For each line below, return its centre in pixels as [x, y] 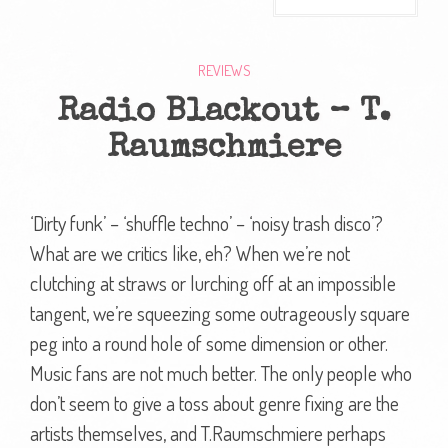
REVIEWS [224, 70]
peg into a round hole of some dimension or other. [209, 342]
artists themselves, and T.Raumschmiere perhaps [208, 432]
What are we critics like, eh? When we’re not [190, 252]
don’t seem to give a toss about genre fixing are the [214, 402]
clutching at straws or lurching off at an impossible [213, 282]
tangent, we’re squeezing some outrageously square [220, 312]
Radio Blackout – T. [224, 113]
